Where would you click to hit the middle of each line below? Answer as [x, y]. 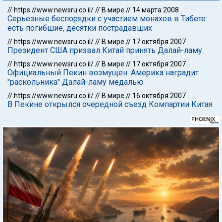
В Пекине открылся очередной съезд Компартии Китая [110, 104]
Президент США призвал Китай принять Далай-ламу [105, 50]
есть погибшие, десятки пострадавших [80, 28]
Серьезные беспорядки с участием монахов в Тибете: [107, 19]
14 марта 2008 [156, 10]
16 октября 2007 [159, 96]
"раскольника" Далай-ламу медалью [76, 82]
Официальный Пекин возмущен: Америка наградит [103, 73]
